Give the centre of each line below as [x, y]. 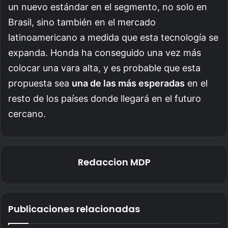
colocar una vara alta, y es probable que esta [104, 68]
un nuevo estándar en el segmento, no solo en [108, 7]
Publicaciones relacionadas [74, 209]
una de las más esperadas [128, 83]
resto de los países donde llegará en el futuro [105, 99]
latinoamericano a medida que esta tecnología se [113, 38]
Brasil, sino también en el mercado [82, 22]
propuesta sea [40, 83]
